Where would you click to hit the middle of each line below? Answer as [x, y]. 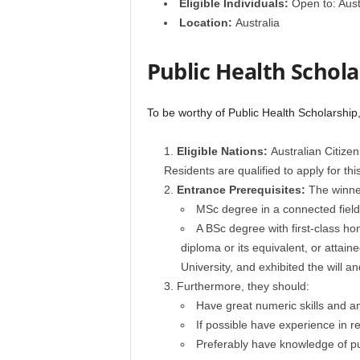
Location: [205, 22]
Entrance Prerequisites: [242, 190]
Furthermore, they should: [243, 286]
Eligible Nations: [223, 151]
